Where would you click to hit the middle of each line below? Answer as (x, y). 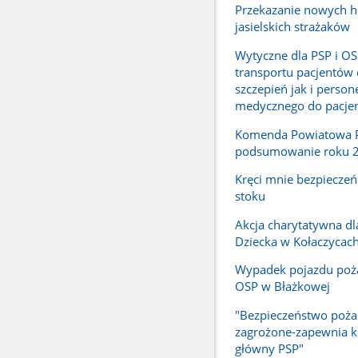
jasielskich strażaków (292, 27)
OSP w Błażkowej (282, 286)
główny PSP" (269, 348)
